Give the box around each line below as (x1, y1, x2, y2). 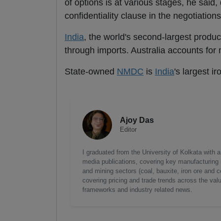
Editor (120, 126, 137, 134)
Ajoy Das (120, 116, 154, 125)
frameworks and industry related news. (82, 186, 192, 194)
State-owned (65, 67, 117, 77)
